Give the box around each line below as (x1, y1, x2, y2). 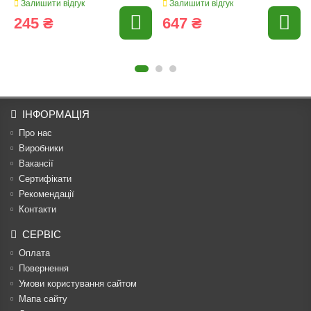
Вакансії (19, 158, 53, 169)
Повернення (19, 263, 69, 274)
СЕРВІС (22, 228, 61, 240)
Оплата (19, 248, 50, 258)
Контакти (19, 204, 56, 215)
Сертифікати (19, 174, 72, 184)
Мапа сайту (19, 294, 67, 304)
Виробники (19, 143, 63, 153)
